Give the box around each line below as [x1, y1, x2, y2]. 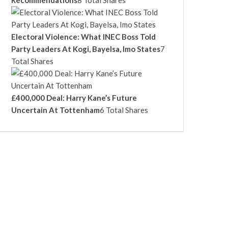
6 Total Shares [100, 105, 148, 115]
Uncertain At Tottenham [11, 105, 100, 115]
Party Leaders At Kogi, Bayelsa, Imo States [11, 44, 160, 53]
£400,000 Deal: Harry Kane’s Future [11, 93, 137, 102]
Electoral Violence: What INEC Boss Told [11, 32, 156, 41]
